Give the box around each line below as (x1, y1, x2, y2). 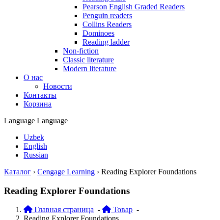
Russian (24, 151, 48, 159)
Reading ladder (82, 38, 130, 46)
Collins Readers (82, 20, 132, 28)
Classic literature (63, 55, 114, 64)
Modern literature (63, 64, 116, 73)
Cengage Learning (37, 167, 95, 176)
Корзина (24, 100, 52, 108)
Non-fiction (63, 47, 99, 55)
